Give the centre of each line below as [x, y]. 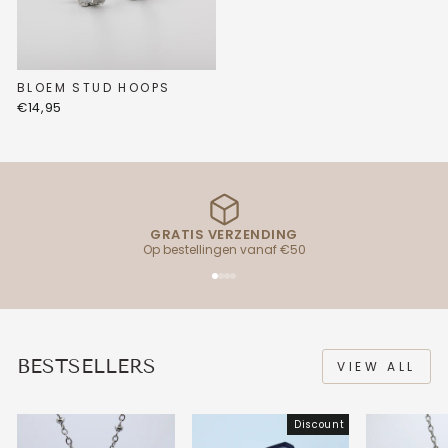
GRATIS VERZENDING [224, 234]
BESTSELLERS [86, 365]
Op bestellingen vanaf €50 [224, 249]
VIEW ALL [376, 366]
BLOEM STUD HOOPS [94, 87]
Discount [319, 424]
